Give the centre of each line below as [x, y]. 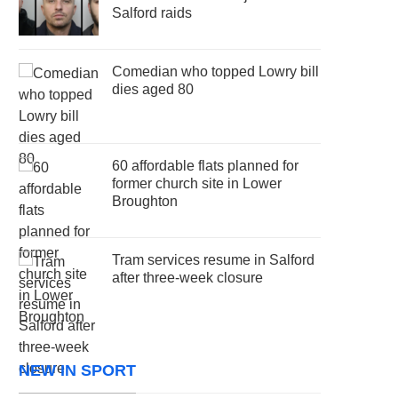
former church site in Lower [197, 183]
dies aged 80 [153, 89]
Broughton [145, 201]
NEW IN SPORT [78, 370]
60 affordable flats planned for [206, 165]
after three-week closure [188, 277]
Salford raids [152, 12]
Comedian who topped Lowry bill [216, 71]
